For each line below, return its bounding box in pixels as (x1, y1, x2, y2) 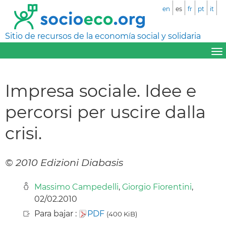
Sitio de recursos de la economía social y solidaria (5, 31, 201, 41)
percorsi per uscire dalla (5, 101, 206, 122)
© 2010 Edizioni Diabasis (5, 156, 123, 168)
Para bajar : (34, 208, 79, 218)
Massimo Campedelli (34, 182, 119, 192)
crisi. (5, 122, 42, 143)
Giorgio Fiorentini (122, 182, 192, 192)
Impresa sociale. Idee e (5, 80, 196, 101)
